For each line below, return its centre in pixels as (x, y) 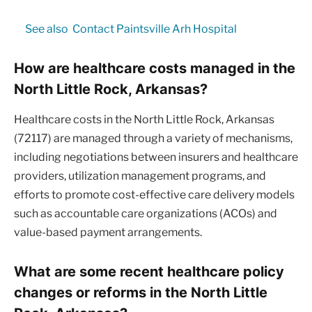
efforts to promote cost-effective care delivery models (154, 194)
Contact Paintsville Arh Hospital (154, 29)
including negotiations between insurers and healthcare (156, 157)
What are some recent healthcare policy (149, 271)
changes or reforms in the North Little (141, 292)
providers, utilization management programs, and (140, 175)
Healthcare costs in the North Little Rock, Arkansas (144, 119)
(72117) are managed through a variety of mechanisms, (153, 138)
